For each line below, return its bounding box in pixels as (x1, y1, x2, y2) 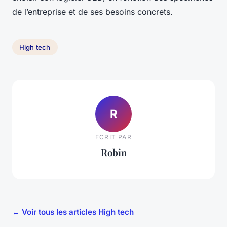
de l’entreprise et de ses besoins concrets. (12, 7, 173, 17)
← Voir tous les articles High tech (12, 207, 134, 217)
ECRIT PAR (95, 133, 132, 141)
